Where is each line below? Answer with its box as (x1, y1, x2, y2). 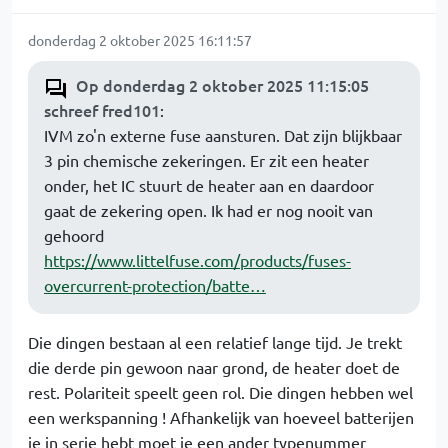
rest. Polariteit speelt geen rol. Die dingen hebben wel (28, 382, 413, 402)
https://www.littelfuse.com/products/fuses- (44, 250, 351, 270)
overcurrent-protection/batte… (44, 275, 266, 295)
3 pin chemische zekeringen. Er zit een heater (44, 150, 369, 170)
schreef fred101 (44, 99, 160, 121)
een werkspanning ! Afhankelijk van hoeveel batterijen (28, 407, 414, 427)
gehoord (44, 225, 104, 245)
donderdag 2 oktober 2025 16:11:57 (28, 31, 252, 49)
